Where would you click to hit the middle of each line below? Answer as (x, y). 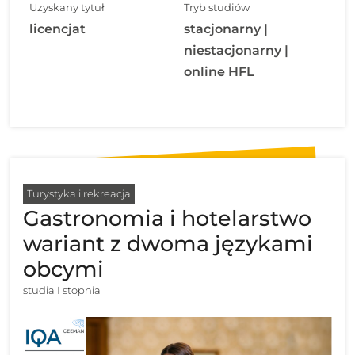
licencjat (58, 29)
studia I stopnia (62, 290)
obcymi (64, 269)
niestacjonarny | (236, 51)
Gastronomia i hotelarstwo (168, 219)
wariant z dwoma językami (168, 244)
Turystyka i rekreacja (79, 194)
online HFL (219, 72)
